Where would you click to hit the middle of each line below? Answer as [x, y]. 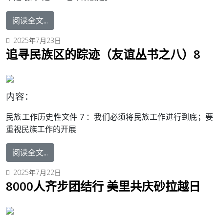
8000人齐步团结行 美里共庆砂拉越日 [103, 186]
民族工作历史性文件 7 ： [50, 117]
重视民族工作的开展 [41, 129]
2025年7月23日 [37, 41]
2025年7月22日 [37, 173]
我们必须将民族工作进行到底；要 [154, 117]
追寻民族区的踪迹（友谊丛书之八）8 [103, 54]
